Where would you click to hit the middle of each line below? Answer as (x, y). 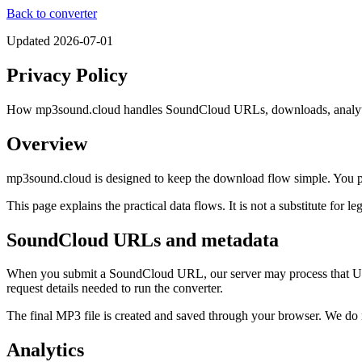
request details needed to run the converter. (115, 288)
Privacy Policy (67, 75)
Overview (47, 143)
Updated (30, 41)
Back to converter (52, 13)
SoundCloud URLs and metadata (143, 240)
